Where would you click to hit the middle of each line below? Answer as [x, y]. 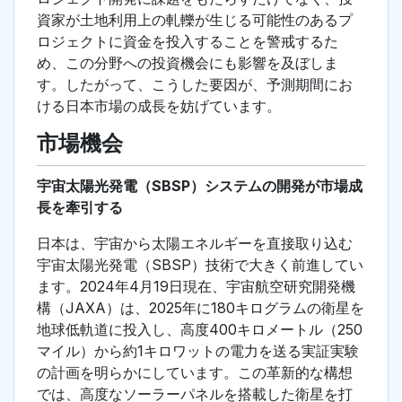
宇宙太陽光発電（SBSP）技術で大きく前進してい [200, 265]
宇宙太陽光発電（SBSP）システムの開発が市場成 [200, 186]
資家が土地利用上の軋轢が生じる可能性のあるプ [195, 20]
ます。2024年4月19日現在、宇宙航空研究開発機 [196, 287]
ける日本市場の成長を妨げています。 [159, 106]
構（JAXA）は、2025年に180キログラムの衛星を [201, 308]
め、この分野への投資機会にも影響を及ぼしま [188, 63]
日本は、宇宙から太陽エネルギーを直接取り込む [195, 244]
